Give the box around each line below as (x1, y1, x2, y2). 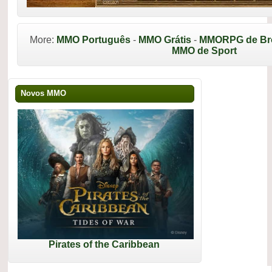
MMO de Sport (171, 46, 237, 56)
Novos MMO (21, 89, 66, 98)
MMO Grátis (138, 35, 191, 45)
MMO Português (56, 35, 131, 45)
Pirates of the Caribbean (49, 239, 160, 250)
